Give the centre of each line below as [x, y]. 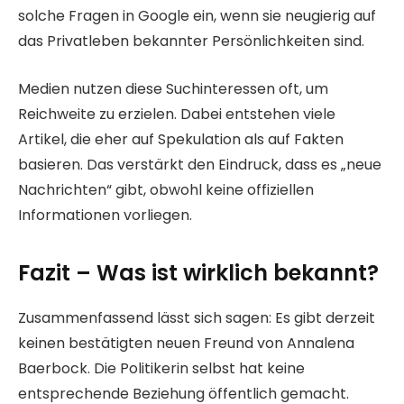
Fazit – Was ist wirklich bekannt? [198, 273]
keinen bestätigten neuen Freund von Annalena [186, 344]
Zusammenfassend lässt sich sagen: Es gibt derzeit [197, 318]
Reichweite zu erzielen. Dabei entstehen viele [177, 114]
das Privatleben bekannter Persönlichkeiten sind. [191, 41]
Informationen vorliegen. [105, 215]
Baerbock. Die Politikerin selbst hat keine [161, 369]
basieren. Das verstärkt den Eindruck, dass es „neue [200, 164]
